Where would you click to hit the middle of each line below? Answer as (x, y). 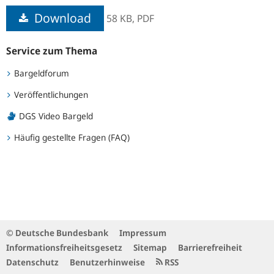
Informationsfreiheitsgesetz (64, 247)
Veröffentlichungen (50, 94)
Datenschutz (32, 262)
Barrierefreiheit (210, 247)
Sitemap (150, 247)
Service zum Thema (52, 51)
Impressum (143, 233)
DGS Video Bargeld (55, 116)
